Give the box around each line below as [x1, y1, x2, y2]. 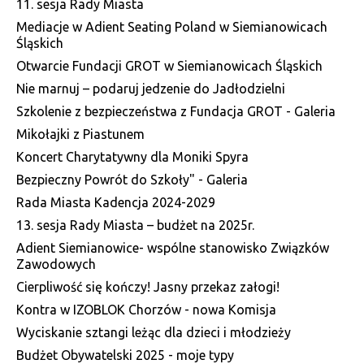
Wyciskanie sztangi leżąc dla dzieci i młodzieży [16, 324, 291, 340]
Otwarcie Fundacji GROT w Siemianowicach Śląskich [16, 58, 323, 73]
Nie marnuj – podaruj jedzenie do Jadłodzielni [16, 80, 285, 96]
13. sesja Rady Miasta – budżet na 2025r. [16, 217, 254, 232]
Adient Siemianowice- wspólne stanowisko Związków [16, 240, 329, 255]
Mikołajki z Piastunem [16, 126, 145, 141]
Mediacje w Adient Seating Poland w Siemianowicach [16, 19, 327, 34]
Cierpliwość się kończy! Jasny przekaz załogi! [16, 279, 279, 294]
